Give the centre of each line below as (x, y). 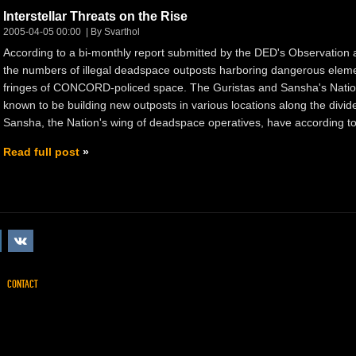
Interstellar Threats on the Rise (95, 16)
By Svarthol (115, 31)
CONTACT (23, 284)
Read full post (41, 151)
